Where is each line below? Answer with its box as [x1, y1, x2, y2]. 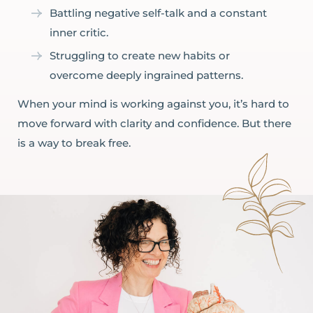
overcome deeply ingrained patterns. [50, 68, 243, 82]
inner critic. [50, 25, 108, 39]
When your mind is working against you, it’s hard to [17, 96, 289, 110]
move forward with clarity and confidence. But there [17, 116, 291, 130]
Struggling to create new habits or [50, 48, 230, 62]
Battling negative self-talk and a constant [50, 6, 267, 20]
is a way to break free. [17, 136, 131, 150]
